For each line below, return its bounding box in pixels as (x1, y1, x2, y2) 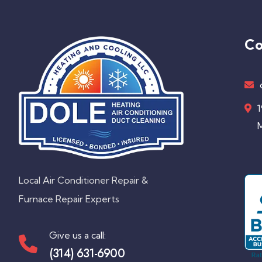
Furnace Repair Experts (19, 192, 119, 205)
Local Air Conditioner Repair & (19, 174, 148, 186)
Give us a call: (49, 229, 106, 241)
